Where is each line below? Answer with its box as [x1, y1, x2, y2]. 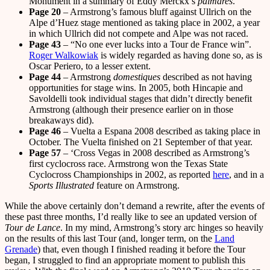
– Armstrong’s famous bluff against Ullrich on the [61, 6, 251, 17]
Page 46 [29, 125, 61, 136]
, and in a [229, 169, 264, 180]
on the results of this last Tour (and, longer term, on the [5, 233, 215, 243]
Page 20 [29, 6, 61, 17]
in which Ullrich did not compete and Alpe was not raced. [29, 28, 248, 39]
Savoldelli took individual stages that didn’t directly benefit [29, 93, 252, 104]
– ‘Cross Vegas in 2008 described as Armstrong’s [61, 147, 250, 158]
